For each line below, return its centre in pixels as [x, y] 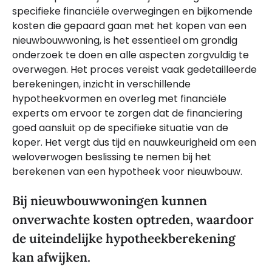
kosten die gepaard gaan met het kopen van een [129, 25]
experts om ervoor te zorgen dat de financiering [127, 113]
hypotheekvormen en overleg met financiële [119, 98]
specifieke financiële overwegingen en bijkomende [132, 11]
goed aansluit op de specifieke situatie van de [120, 127]
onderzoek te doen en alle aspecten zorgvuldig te [131, 55]
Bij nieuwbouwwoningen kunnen [110, 201]
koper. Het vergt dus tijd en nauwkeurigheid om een [134, 142]
